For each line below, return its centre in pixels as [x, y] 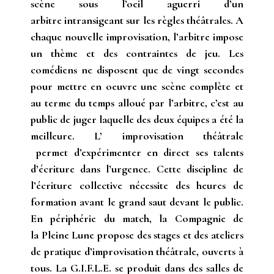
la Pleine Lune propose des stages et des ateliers [137, 235]
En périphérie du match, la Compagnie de [137, 219]
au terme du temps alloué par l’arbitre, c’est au [137, 103]
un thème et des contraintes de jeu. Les [137, 54]
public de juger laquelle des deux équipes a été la [137, 120]
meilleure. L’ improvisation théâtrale [137, 136]
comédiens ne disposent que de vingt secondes [137, 70]
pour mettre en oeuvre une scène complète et [137, 87]
